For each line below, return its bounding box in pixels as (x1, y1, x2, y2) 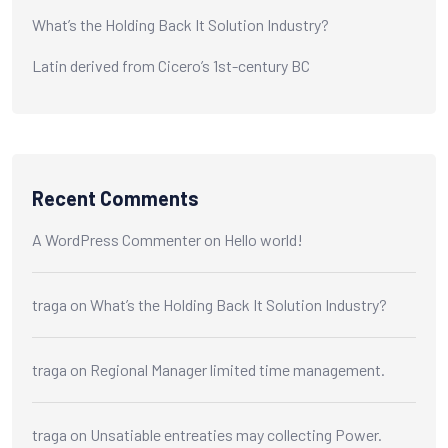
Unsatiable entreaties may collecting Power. (90, 424, 382, 444)
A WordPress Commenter (32, 229, 201, 249)
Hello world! (224, 229, 303, 249)
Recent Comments (32, 185, 199, 210)
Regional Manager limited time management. (90, 359, 385, 379)
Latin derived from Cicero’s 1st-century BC (32, 56, 310, 75)
